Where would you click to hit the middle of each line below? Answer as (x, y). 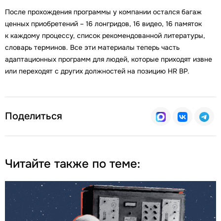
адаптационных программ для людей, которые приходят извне (109, 59)
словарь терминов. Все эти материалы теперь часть (92, 47)
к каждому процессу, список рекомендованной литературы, (105, 35)
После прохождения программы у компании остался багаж (103, 12)
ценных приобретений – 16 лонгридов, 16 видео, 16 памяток (103, 23)
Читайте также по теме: (73, 164)
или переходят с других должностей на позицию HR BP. (97, 71)
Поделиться (34, 116)
